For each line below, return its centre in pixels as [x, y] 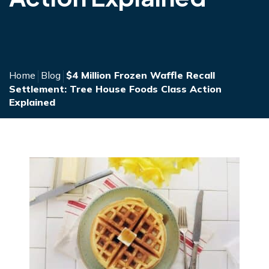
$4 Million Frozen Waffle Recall [141, 75]
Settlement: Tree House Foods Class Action [115, 89]
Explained [32, 102]
